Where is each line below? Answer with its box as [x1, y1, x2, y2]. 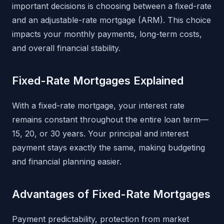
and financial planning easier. [12, 156, 121, 167]
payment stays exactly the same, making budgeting [12, 142, 205, 153]
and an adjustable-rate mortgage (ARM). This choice [12, 15, 211, 25]
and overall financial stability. [12, 43, 120, 53]
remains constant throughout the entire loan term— [12, 114, 208, 125]
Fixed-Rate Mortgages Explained [12, 74, 183, 87]
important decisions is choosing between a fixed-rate [12, 1, 211, 11]
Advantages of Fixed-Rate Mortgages [12, 187, 210, 201]
